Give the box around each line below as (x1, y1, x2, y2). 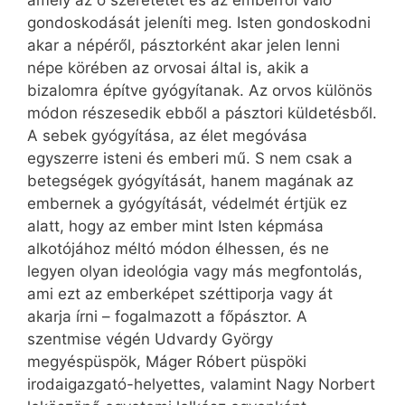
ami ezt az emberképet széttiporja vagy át (27, 285, 333, 304)
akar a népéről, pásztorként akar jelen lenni (27, 36, 340, 55)
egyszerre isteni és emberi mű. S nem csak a (27, 149, 353, 168)
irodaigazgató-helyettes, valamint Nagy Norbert (27, 375, 375, 394)
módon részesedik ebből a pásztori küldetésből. (27, 104, 377, 123)
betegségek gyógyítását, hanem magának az (27, 172, 353, 191)
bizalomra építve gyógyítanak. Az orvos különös (27, 81, 372, 100)
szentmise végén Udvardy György (27, 330, 273, 349)
